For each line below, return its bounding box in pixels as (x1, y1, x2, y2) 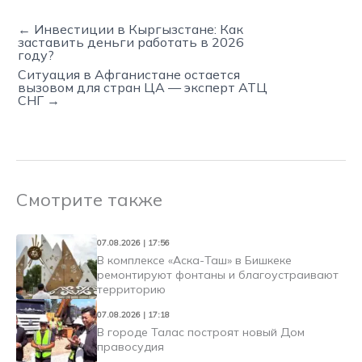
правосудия (97, 339, 164, 354)
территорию (97, 281, 166, 297)
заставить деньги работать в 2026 (18, 33, 244, 50)
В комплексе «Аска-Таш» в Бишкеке (97, 252, 292, 267)
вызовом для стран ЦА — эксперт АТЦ (18, 78, 267, 95)
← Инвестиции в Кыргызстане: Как (18, 20, 243, 37)
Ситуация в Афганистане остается (18, 65, 240, 82)
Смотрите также (16, 187, 162, 211)
